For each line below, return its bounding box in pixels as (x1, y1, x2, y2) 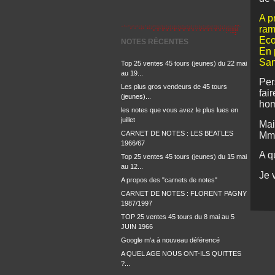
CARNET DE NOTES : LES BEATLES (121, 130, 233, 137)
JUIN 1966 (121, 223, 153, 230)
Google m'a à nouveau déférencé (121, 236, 220, 244)
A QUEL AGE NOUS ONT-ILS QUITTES (121, 250, 241, 257)
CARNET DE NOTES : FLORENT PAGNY (121, 190, 247, 197)
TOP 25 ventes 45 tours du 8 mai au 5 (121, 213, 234, 220)
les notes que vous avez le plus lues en (121, 106, 238, 114)
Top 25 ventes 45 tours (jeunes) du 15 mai (121, 153, 247, 160)
